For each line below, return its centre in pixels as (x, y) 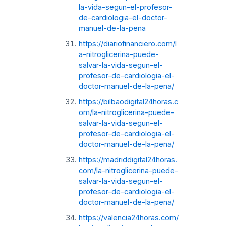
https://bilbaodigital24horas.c (128, 102)
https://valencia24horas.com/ (128, 218)
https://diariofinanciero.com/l (127, 44)
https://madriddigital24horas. (128, 160)
